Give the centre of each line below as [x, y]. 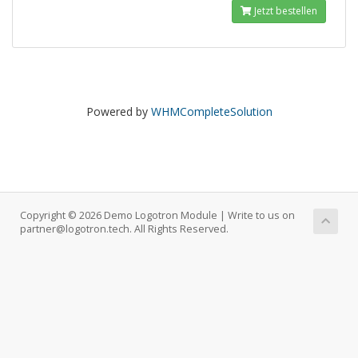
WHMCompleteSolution [211, 111]
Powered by [118, 111]
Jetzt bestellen [284, 11]
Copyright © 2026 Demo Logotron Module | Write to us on [157, 215]
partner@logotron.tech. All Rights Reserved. [124, 229]
